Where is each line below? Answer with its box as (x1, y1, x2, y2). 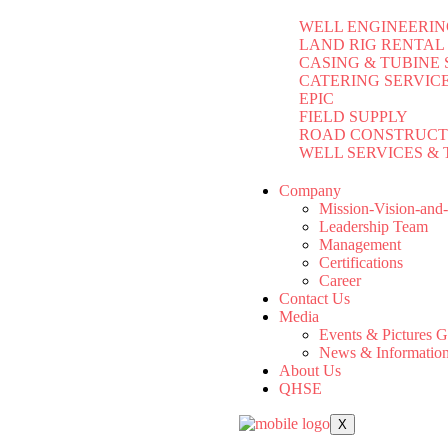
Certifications (319, 254, 404, 271)
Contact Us (279, 290, 351, 307)
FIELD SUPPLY (299, 108, 409, 125)
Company (279, 182, 342, 199)
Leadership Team (319, 218, 429, 235)
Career (319, 272, 362, 289)
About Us (279, 362, 342, 379)
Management (319, 236, 402, 253)
